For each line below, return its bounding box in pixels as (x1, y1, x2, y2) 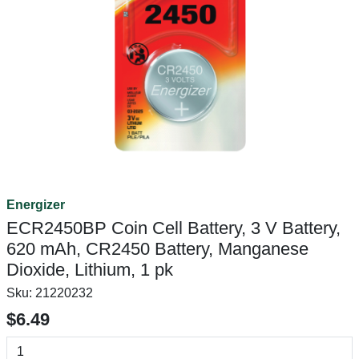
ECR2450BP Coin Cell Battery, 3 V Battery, (6, 218, 341, 238)
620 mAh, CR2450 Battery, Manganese (6, 239, 309, 259)
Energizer (6, 198, 65, 212)
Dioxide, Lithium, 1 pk (6, 260, 173, 280)
